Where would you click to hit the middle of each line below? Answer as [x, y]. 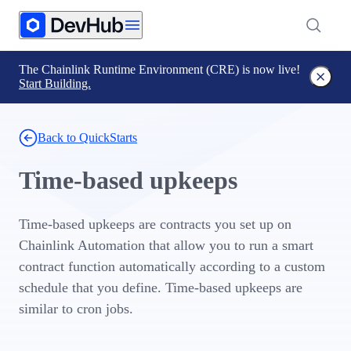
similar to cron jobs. [76, 309]
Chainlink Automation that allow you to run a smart [166, 245]
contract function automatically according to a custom [172, 266]
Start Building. [55, 83]
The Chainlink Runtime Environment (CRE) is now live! [159, 69]
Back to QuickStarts [87, 138]
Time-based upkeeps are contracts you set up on [155, 224]
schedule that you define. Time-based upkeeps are [161, 288]
